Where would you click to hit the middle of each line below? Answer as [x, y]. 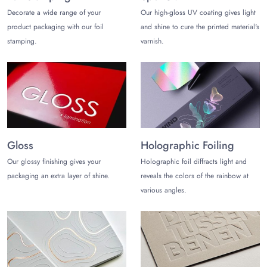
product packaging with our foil [55, 27]
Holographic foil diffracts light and [194, 161]
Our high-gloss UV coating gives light [198, 12]
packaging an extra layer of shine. [58, 176]
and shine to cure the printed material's [200, 27]
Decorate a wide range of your [54, 12]
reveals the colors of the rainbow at [195, 176]
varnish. [152, 41]
